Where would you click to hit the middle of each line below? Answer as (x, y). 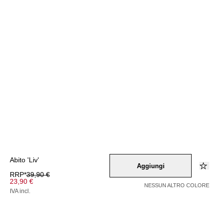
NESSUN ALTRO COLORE (177, 185)
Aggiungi (151, 166)
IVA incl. (20, 191)
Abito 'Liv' (24, 160)
